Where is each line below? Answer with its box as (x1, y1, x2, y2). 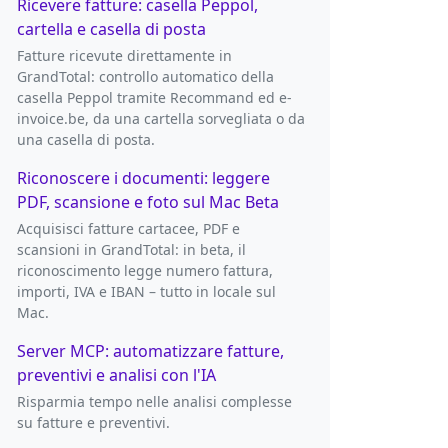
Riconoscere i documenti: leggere (16, 167, 270, 190)
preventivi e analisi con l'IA (16, 364, 216, 387)
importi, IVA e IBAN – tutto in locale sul (16, 282, 276, 302)
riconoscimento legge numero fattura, (16, 261, 273, 281)
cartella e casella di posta (16, 18, 206, 41)
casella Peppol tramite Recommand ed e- (16, 88, 292, 108)
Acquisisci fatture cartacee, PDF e (16, 219, 240, 239)
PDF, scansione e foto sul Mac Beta (16, 191, 279, 214)
